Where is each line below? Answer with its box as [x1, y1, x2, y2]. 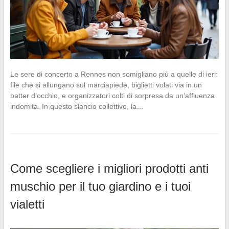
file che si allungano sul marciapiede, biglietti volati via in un [10, 81, 202, 89]
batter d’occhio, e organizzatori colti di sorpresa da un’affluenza [10, 91, 215, 100]
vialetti [10, 197, 44, 212]
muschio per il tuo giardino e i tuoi [10, 179, 191, 194]
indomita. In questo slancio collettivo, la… [10, 102, 144, 111]
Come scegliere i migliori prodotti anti [10, 162, 209, 176]
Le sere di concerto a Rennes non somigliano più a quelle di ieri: [10, 70, 218, 79]
